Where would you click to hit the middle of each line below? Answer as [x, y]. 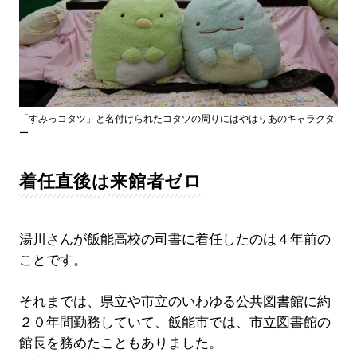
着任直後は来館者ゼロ [110, 182]
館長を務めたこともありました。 [120, 343]
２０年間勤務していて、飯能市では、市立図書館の [175, 323]
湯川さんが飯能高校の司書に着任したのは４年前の [175, 240]
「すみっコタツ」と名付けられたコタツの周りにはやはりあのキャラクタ [177, 119]
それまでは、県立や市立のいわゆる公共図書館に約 [175, 302]
